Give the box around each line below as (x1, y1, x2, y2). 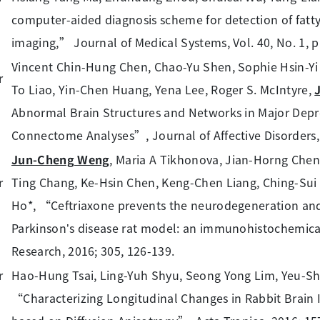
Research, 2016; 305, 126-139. (11, 242, 175, 259)
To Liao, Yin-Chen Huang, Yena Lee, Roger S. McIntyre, (11, 81, 315, 98)
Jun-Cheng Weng (11, 151, 110, 168)
